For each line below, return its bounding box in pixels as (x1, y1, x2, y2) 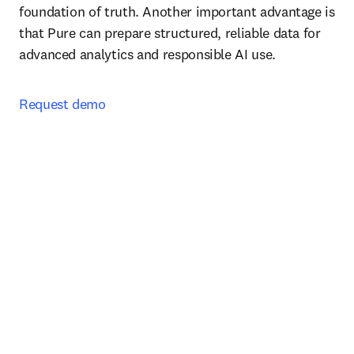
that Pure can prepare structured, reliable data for (19, 24, 321, 42)
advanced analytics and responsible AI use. (19, 45, 276, 63)
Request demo (19, 95, 106, 113)
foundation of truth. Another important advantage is (19, 2, 335, 21)
